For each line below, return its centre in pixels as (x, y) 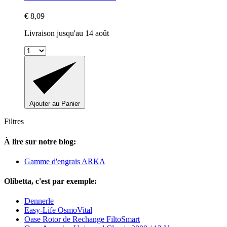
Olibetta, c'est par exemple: (50, 181)
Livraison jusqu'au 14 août (67, 33)
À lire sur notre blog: (40, 141)
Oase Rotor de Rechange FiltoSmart (82, 219)
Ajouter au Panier (55, 104)
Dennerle (39, 201)
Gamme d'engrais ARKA (65, 161)
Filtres (14, 122)
